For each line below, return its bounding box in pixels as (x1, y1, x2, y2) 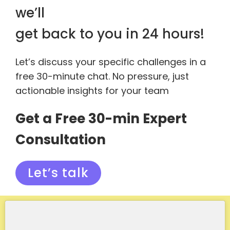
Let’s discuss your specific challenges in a (15, 55, 206, 68)
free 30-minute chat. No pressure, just (15, 70, 189, 83)
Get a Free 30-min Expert (15, 109, 187, 128)
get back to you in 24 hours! (15, 25, 204, 43)
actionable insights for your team (15, 84, 169, 97)
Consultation (15, 130, 106, 149)
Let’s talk (28, 164, 89, 181)
